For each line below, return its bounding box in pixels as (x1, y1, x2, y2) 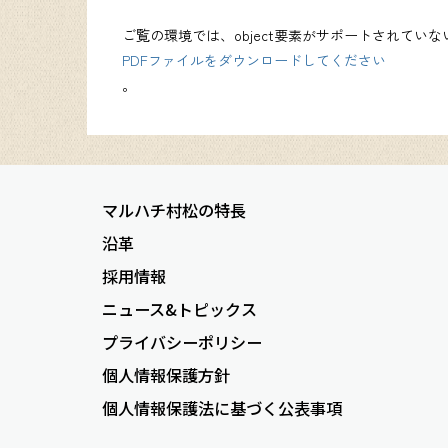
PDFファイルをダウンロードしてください (122, 49, 386, 70)
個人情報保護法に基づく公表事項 (102, 395, 342, 420)
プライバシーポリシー (102, 329, 262, 354)
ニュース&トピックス (102, 296, 257, 321)
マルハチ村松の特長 (102, 197, 246, 222)
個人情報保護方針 (102, 362, 230, 387)
